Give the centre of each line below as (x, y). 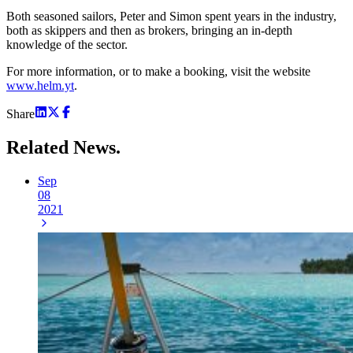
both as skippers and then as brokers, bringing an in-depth (149, 31)
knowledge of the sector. (67, 45)
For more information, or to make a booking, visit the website (158, 72)
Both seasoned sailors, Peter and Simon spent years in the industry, (171, 17)
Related (40, 148)
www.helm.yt (40, 86)
